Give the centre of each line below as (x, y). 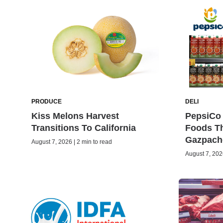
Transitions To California (84, 128)
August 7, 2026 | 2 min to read (72, 142)
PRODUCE (47, 102)
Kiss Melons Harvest (75, 116)
